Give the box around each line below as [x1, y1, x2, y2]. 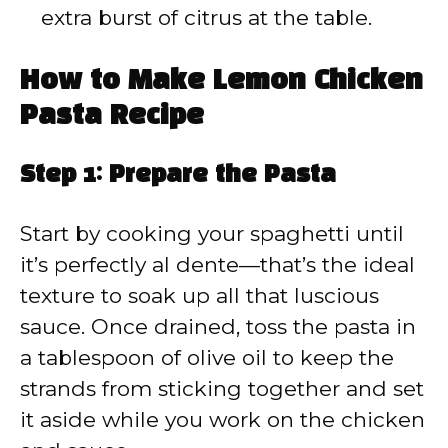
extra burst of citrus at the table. [41, 4, 372, 30]
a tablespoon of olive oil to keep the [20, 345, 394, 371]
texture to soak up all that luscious [20, 283, 379, 309]
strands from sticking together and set [20, 376, 424, 402]
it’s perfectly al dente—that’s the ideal [20, 252, 415, 278]
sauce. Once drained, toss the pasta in [20, 314, 416, 340]
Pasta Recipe [20, 104, 204, 130]
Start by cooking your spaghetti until [20, 221, 404, 247]
